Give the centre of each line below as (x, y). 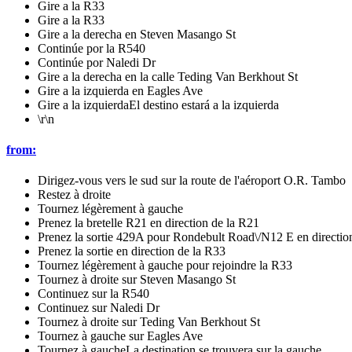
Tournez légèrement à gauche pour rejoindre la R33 (165, 266)
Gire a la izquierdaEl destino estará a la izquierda (158, 104)
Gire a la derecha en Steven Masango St (137, 34)
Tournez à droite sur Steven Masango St (137, 280)
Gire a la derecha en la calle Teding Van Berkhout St (168, 76)
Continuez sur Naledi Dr (99, 308)
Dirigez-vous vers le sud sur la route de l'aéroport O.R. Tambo (192, 181)
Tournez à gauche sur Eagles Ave (120, 336)
